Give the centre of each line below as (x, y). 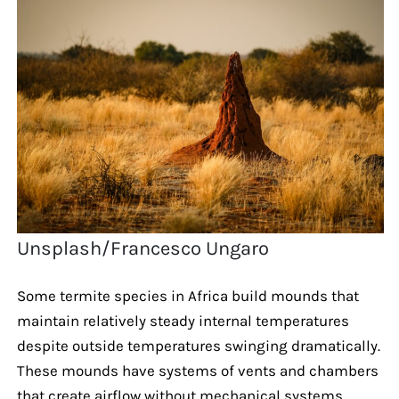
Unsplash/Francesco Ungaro (143, 248)
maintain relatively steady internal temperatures (183, 320)
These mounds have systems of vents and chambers (197, 370)
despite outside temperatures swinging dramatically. (198, 345)
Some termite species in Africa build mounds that (187, 295)
